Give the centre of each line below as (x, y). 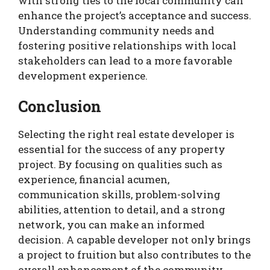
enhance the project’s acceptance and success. (135, 15)
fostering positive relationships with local (127, 45)
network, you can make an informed (111, 225)
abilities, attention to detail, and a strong (122, 210)
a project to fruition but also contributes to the (134, 255)
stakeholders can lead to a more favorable (125, 60)
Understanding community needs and (116, 30)
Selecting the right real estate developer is (126, 134)
